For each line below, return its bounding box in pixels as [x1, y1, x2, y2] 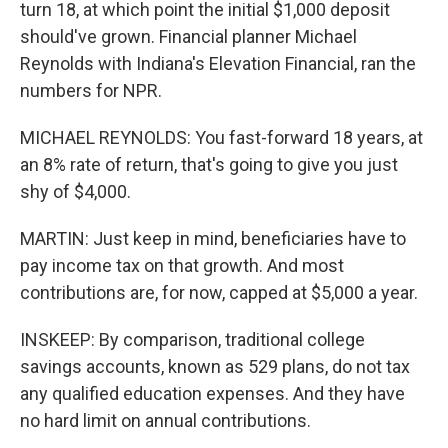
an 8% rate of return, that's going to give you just [20, 154, 398, 175]
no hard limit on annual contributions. [20, 410, 311, 431]
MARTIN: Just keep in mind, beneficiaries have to [20, 228, 406, 249]
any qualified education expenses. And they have [20, 383, 405, 404]
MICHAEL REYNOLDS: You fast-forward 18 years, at [20, 127, 423, 148]
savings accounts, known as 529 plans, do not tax [20, 356, 410, 377]
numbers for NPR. [20, 80, 162, 101]
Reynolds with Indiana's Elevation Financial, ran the [20, 53, 416, 74]
